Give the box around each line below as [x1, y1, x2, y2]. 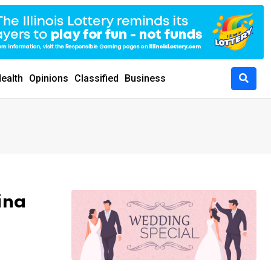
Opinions [29, 73, 68, 84]
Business [125, 73, 166, 84]
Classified [74, 73, 119, 84]
